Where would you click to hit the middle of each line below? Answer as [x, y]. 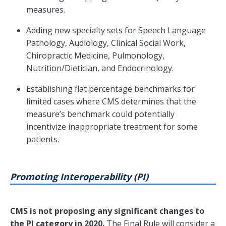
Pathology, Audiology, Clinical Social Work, [106, 43]
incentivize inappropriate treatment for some [112, 127]
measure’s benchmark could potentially [100, 114]
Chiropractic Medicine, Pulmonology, [95, 56]
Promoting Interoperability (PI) [79, 177]
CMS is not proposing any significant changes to [107, 211]
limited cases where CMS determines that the [111, 102]
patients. [43, 139]
